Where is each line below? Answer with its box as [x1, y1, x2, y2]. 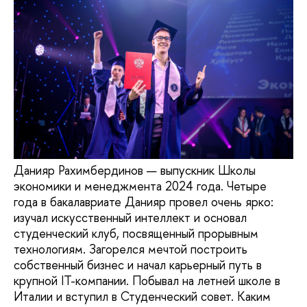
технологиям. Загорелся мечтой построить [14, 240, 247, 258]
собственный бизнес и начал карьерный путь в [14, 256, 262, 273]
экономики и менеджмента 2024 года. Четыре [14, 177, 267, 195]
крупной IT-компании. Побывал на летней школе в [14, 271, 280, 289]
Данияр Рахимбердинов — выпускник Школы [14, 161, 256, 179]
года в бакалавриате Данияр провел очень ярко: [14, 193, 273, 210]
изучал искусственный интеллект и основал [14, 208, 247, 226]
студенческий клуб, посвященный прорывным [14, 224, 258, 242]
